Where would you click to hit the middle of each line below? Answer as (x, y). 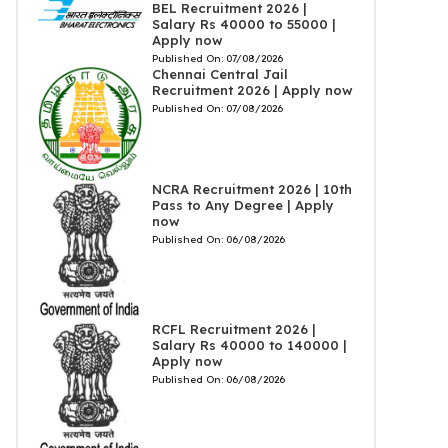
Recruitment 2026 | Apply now (252, 90)
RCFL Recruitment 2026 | (233, 328)
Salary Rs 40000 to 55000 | (243, 24)
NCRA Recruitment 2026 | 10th (251, 188)
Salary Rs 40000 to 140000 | (249, 344)
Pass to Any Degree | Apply (242, 204)
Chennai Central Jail (219, 74)
